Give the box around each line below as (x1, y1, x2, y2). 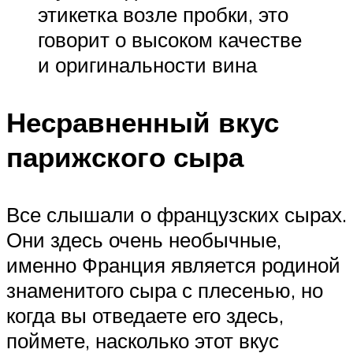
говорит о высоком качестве (38, 26, 302, 52)
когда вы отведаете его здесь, (6, 302, 284, 328)
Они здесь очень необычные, (6, 226, 281, 252)
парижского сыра (6, 139, 243, 174)
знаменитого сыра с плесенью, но (6, 277, 323, 303)
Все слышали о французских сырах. (6, 201, 347, 227)
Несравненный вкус (6, 104, 279, 139)
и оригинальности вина (38, 51, 257, 77)
